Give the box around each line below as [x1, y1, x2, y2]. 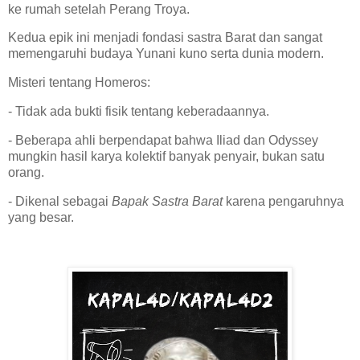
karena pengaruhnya [223, 194, 344, 208]
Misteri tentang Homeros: [8, 76, 157, 90]
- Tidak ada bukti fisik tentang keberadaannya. [8, 104, 276, 119]
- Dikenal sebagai [8, 194, 112, 208]
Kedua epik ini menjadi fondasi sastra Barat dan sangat [8, 31, 322, 45]
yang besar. [8, 210, 84, 224]
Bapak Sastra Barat [112, 194, 223, 208]
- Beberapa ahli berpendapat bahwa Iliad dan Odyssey [8, 133, 318, 147]
